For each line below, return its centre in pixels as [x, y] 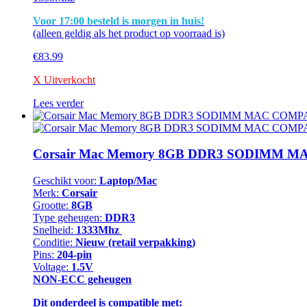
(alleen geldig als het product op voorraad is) [129, 33]
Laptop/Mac [128, 181]
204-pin [73, 255]
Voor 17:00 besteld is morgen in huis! [119, 21]
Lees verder [58, 103]
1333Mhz [99, 230]
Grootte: [52, 205]
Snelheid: [54, 230]
